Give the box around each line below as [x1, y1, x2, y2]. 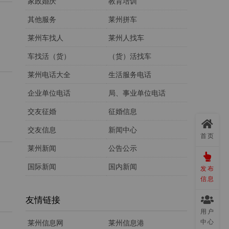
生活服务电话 [108, 70, 151, 79]
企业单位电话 [28, 88, 71, 97]
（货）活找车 [108, 52, 151, 60]
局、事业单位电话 [108, 88, 166, 97]
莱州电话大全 [28, 70, 71, 79]
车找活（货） [28, 52, 71, 60]
